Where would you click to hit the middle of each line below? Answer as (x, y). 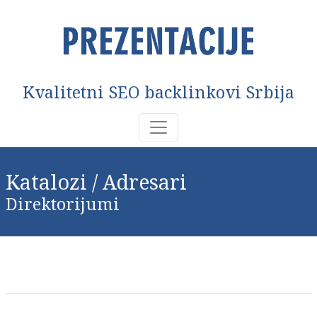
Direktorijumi (62, 204)
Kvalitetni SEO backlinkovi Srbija (158, 92)
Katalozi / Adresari (96, 181)
